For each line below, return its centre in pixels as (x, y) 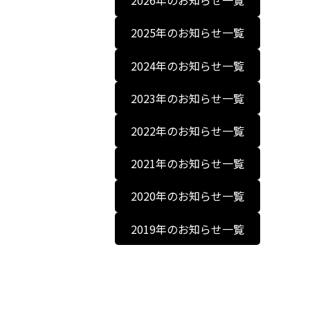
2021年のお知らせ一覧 (187, 164)
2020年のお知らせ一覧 (187, 196)
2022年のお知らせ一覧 (187, 130)
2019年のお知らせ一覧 (187, 229)
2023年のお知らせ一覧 (187, 98)
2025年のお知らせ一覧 (187, 33)
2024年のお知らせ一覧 (187, 65)
